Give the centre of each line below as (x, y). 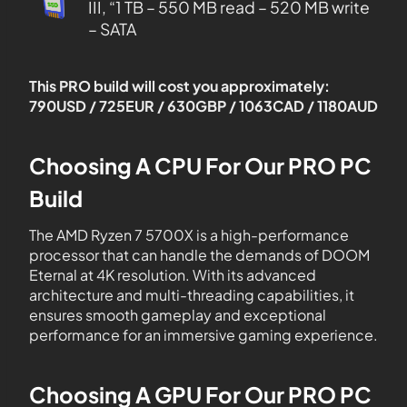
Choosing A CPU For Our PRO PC (200, 165)
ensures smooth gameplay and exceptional (178, 315)
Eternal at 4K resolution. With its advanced (173, 275)
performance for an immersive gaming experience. (203, 335)
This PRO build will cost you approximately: (179, 86)
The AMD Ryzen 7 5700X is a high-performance (189, 235)
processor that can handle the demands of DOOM (199, 255)
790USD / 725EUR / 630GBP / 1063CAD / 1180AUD (203, 106)
